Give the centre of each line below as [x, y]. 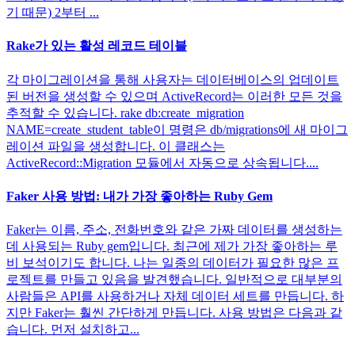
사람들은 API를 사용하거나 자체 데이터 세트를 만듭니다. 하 [175, 296]
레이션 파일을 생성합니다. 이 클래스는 [116, 146]
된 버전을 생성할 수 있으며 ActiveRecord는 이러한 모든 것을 [174, 96]
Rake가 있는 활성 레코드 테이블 [97, 46]
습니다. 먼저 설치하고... [73, 330]
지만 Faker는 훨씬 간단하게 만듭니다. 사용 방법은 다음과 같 [174, 313]
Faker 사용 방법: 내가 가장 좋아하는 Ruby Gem [139, 196]
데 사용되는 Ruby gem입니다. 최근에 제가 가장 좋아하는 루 [172, 246]
